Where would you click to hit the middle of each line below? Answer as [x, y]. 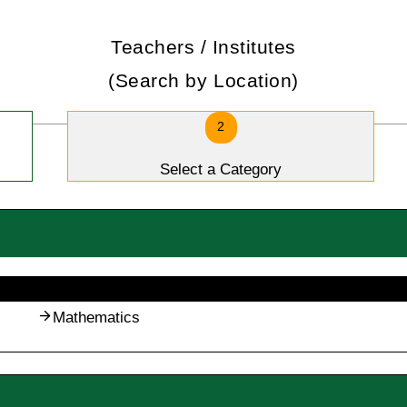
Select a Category [221, 170]
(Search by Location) [203, 81]
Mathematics [96, 318]
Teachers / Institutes [203, 47]
